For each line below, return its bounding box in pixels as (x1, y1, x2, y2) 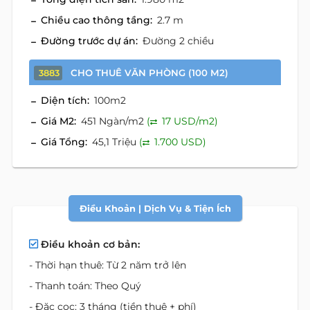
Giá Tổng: (41, 136, 87, 148)
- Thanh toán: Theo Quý (29, 280, 141, 292)
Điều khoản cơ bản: (41, 238, 140, 250)
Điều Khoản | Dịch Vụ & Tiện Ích (79, 203, 231, 214)
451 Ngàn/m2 (81, 115, 147, 127)
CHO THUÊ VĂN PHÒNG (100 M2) (71, 67, 228, 78)
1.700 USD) (152, 136, 206, 148)
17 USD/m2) (159, 115, 218, 127)
